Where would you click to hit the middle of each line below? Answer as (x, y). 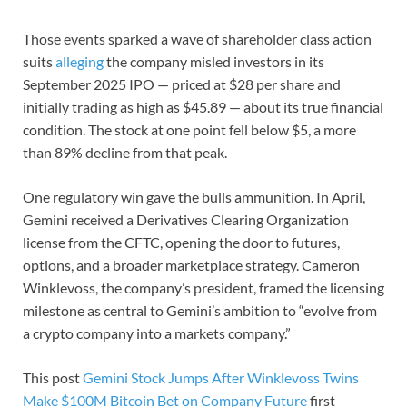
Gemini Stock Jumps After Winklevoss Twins (221, 377)
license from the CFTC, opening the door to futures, (181, 242)
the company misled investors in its (214, 61)
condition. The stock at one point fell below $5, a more (189, 129)
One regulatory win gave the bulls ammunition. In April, (194, 196)
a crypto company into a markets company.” (158, 333)
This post (53, 377)
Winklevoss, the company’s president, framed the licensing (203, 287)
